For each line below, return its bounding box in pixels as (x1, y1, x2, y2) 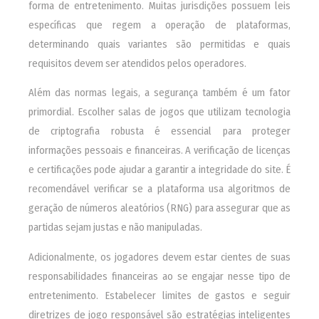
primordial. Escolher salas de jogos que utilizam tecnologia (28, 105, 291, 119)
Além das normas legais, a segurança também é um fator (28, 86, 291, 100)
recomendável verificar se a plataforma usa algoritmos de (28, 182, 291, 196)
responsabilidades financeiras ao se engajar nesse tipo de (28, 269, 291, 283)
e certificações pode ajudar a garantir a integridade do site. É (28, 163, 291, 177)
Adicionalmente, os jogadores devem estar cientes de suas (28, 250, 291, 263)
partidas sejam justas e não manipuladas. (28, 221, 202, 234)
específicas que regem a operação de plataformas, (28, 18, 291, 31)
